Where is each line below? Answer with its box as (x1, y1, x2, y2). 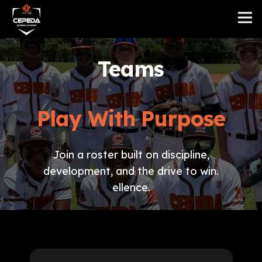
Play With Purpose (36, 105, 226, 132)
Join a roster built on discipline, (53, 147, 209, 161)
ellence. (112, 180, 150, 194)
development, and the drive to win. (43, 164, 219, 177)
